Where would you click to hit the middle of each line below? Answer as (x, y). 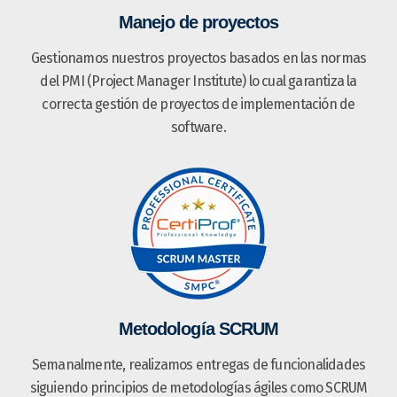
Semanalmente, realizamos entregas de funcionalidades (198, 364)
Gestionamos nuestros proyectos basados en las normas (198, 58)
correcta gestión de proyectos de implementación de (198, 104)
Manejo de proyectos (198, 22)
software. (198, 127)
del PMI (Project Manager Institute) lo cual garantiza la (198, 81)
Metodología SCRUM (198, 328)
